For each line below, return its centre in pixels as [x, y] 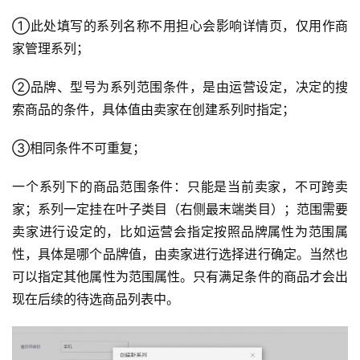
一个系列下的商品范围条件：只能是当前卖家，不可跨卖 [180, 186]
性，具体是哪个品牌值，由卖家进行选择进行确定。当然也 [180, 254]
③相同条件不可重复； [79, 147]
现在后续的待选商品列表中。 [96, 299]
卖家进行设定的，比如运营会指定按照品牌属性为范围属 [180, 231]
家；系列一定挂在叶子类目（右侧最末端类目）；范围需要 [180, 209]
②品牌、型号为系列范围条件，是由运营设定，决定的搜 [180, 86]
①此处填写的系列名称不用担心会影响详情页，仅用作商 [180, 25]
